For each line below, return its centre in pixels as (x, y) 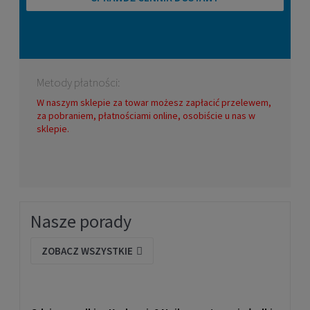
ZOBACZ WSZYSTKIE (87, 251)
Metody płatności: (79, 83)
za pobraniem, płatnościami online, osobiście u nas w (146, 116)
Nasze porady (81, 221)
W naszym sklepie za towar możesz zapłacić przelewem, (154, 103)
